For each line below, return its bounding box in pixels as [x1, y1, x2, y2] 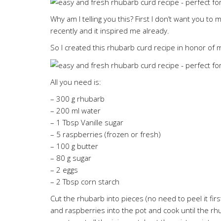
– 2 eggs [50, 164, 78, 175]
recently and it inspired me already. [50, 25, 169, 36]
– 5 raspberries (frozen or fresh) [50, 129, 161, 139]
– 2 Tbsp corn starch [50, 176, 119, 186]
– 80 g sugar [50, 152, 91, 163]
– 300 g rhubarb [50, 93, 105, 104]
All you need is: [50, 76, 101, 87]
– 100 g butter [50, 141, 98, 151]
